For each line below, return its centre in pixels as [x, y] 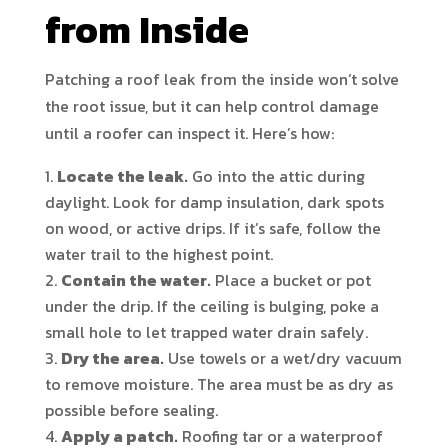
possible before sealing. [131, 410]
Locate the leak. [122, 176]
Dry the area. [112, 358]
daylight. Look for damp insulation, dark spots [214, 202]
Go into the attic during [276, 176]
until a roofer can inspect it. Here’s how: [189, 133]
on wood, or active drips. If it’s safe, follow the [212, 228]
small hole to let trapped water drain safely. [206, 332]
